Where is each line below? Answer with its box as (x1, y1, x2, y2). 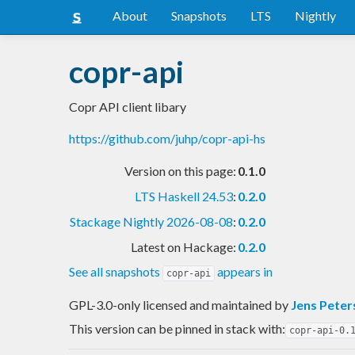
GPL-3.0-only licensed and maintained (69, 296, 274, 312)
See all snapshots (69, 263, 162, 279)
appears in (215, 263, 273, 279)
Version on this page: (124, 162, 236, 178)
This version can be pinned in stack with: (69, 320, 285, 336)
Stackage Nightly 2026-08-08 (70, 213, 233, 229)
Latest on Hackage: (131, 239, 236, 254)
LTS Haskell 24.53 (135, 188, 233, 204)
